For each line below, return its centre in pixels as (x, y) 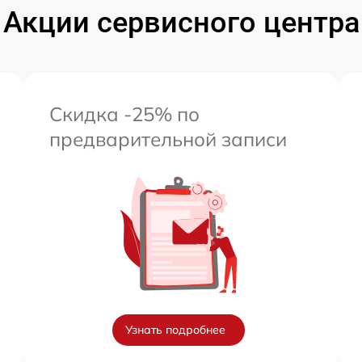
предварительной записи (168, 139)
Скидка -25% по (124, 114)
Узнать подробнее (175, 330)
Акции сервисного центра (181, 23)
